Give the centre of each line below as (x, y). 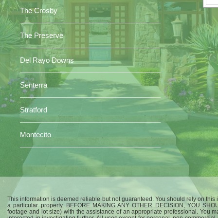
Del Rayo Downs (47, 60)
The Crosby (38, 10)
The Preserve (41, 35)
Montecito (35, 135)
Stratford (33, 110)
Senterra (33, 85)
